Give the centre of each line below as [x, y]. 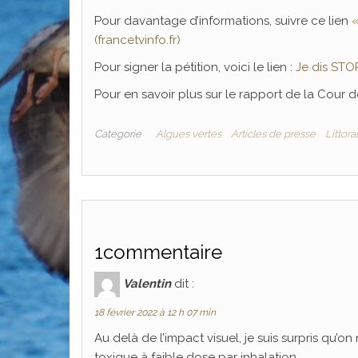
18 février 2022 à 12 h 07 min [155, 312]
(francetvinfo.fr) [137, 40]
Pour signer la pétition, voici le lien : [195, 67]
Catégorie [118, 133]
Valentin [147, 283]
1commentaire [158, 252]
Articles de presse [273, 133]
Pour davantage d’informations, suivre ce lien [223, 20]
